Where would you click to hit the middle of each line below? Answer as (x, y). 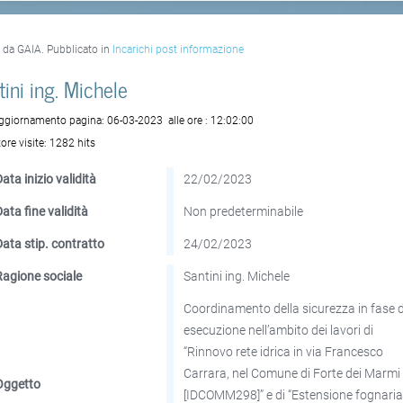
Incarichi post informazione (179, 49)
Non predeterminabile (244, 211)
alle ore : (188, 120)
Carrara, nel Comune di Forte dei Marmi (292, 373)
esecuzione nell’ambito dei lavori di (279, 330)
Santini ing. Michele (237, 276)
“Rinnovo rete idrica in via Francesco (284, 351)
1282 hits (73, 143)
